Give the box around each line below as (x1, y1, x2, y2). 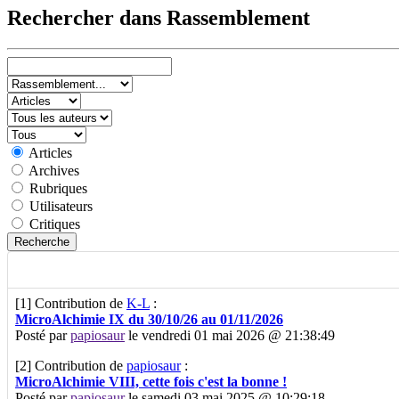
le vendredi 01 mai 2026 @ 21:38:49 (125, 327, 335, 343)
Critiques (29, 216, 80, 232)
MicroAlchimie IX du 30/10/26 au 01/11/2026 (15, 311, 283, 327)
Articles (28, 144, 72, 160)
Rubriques (29, 180, 87, 196)
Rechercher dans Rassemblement (7, 5, 310, 29)
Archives (28, 162, 79, 178)
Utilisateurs (29, 198, 93, 214)
